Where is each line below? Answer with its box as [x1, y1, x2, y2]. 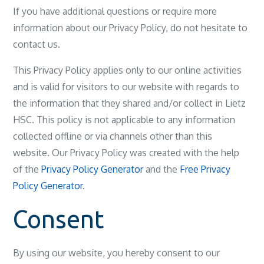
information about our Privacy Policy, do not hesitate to [13, 22, 248, 34]
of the [13, 163, 42, 175]
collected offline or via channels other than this [13, 130, 213, 142]
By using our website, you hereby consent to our [13, 247, 220, 259]
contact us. [13, 38, 61, 50]
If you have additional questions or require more [13, 5, 217, 17]
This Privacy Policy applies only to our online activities [13, 64, 242, 76]
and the [143, 163, 180, 175]
